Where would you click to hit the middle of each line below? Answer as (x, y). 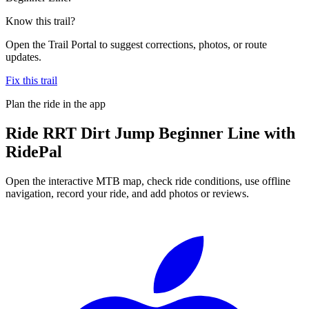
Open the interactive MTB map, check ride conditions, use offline (148, 181)
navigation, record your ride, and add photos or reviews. (127, 193)
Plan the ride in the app (56, 103)
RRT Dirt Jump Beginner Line (151, 133)
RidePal (34, 151)
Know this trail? (40, 21)
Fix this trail (31, 80)
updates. (23, 57)
